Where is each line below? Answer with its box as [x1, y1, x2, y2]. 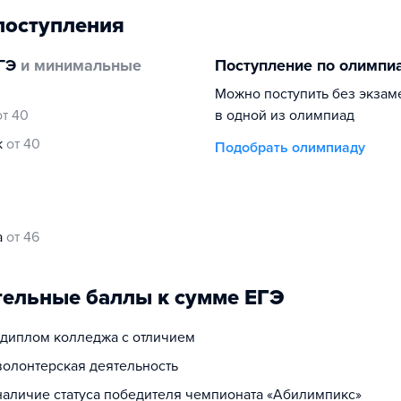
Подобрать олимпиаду [215, 139, 365, 157]
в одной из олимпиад [215, 107, 354, 124]
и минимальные [16, 55, 141, 75]
